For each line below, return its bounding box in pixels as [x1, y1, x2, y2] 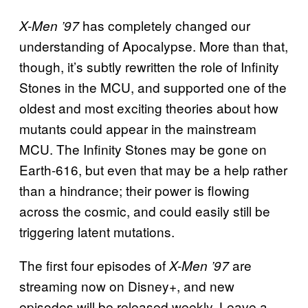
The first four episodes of [19, 255, 169, 274]
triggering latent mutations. [19, 221, 175, 241]
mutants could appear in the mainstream [19, 118, 256, 137]
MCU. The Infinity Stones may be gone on [19, 139, 267, 158]
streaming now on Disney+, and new [19, 276, 234, 295]
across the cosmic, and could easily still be [19, 201, 270, 220]
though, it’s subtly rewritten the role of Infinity [19, 56, 279, 76]
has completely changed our [79, 15, 250, 34]
